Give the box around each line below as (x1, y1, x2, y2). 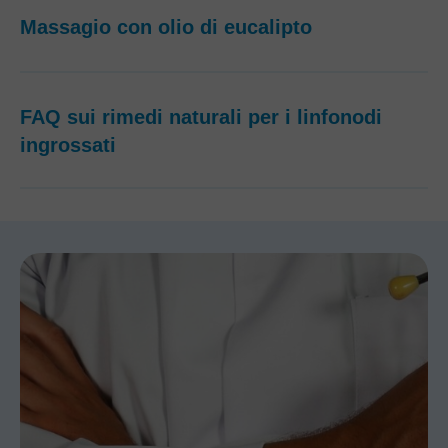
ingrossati (20, 134, 116, 157)
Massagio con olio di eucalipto (20, 16, 312, 39)
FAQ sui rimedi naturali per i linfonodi (20, 106, 382, 129)
